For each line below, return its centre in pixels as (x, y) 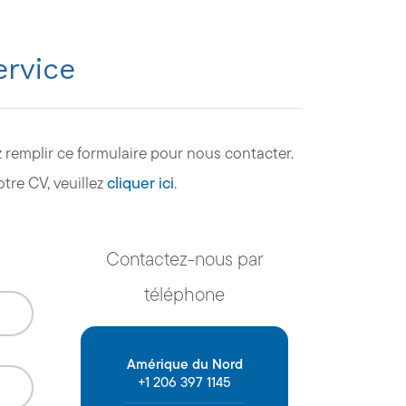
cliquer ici (140, 183)
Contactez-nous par (184, 259)
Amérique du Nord (184, 364)
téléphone (184, 295)
